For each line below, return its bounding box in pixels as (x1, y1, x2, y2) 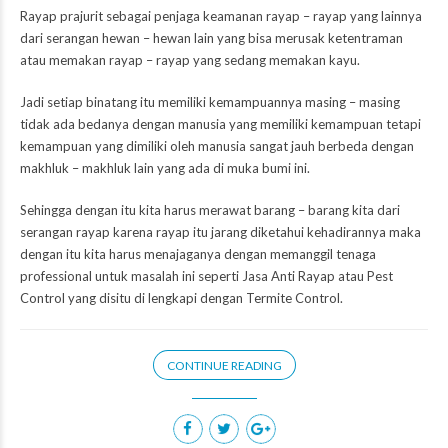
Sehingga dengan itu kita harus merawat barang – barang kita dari (20, 202, 400, 219)
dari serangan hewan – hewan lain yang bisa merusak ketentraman (20, 30, 403, 47)
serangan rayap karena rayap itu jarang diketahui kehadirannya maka (20, 224, 421, 241)
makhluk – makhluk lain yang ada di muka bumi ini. (20, 160, 310, 177)
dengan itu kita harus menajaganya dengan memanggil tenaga (20, 246, 376, 263)
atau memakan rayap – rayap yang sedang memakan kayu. (20, 52, 360, 69)
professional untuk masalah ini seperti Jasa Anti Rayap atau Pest (20, 268, 393, 285)
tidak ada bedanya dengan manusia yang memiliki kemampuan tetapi (20, 116, 421, 133)
